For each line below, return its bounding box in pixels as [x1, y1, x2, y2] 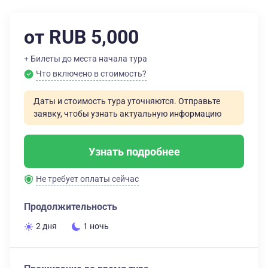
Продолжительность [24, 201, 117, 212]
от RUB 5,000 [24, 26, 139, 48]
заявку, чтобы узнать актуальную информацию [33, 109, 221, 118]
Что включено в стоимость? [36, 69, 147, 78]
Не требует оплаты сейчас [36, 174, 139, 184]
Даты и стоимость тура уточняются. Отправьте [33, 96, 220, 106]
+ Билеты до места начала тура [24, 54, 147, 63]
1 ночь [83, 221, 109, 231]
